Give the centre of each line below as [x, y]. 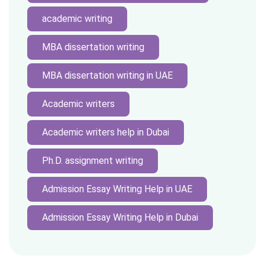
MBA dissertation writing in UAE [107, 75]
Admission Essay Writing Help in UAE [117, 189]
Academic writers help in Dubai [106, 132]
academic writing [77, 19]
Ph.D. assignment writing [93, 161]
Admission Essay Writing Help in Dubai [120, 217]
